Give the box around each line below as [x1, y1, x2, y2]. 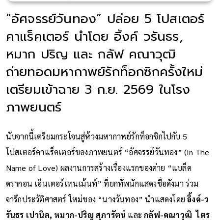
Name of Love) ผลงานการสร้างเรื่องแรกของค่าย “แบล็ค [5, 162, 192, 173]
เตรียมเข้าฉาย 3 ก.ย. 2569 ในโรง [5, 80, 191, 99]
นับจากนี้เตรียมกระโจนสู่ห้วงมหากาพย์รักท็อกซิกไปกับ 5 [5, 131, 188, 141]
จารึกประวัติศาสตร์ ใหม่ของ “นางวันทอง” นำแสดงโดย [5, 193, 188, 204]
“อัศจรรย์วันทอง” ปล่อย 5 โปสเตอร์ [5, 9, 205, 28]
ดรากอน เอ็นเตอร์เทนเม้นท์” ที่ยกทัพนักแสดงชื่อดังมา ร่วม [5, 178, 199, 189]
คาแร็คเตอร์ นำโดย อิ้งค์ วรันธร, [5, 27, 183, 46]
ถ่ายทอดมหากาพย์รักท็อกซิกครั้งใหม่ [5, 62, 203, 82]
